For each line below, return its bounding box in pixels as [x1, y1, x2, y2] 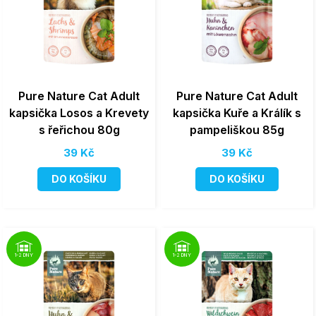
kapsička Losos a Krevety [9, 106, 149, 120]
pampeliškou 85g [190, 123, 284, 137]
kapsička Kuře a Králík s [173, 106, 301, 120]
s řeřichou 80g [38, 123, 120, 137]
